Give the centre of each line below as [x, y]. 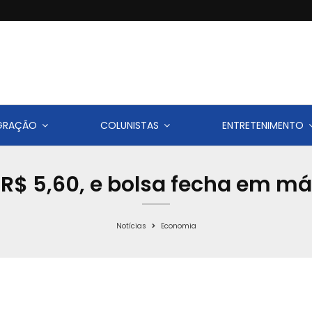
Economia [178, 226]
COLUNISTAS [130, 126]
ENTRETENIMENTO [263, 126]
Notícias [131, 226]
